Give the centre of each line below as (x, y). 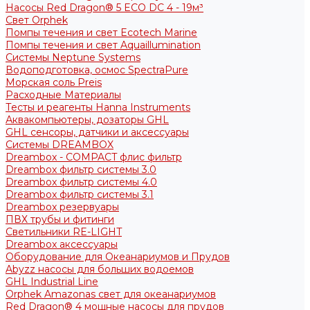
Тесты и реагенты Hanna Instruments (98, 107)
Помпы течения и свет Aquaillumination (103, 45)
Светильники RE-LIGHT (64, 232)
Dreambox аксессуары (62, 244)
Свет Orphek (37, 20)
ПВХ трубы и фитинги (60, 219)
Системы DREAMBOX (60, 145)
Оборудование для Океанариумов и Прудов (118, 257)
